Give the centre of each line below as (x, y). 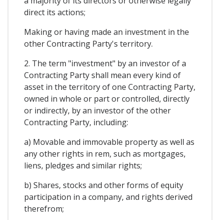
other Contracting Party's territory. (88, 44)
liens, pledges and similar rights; (83, 166)
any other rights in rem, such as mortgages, (105, 154)
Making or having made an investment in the (107, 32)
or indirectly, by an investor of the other (97, 111)
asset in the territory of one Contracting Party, (110, 87)
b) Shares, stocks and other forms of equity (104, 185)
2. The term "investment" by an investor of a (105, 64)
